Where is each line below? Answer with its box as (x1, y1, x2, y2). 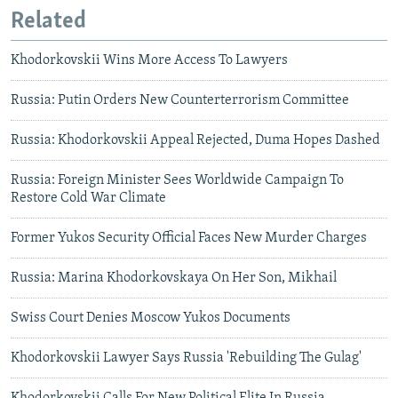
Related (11, 9, 86, 34)
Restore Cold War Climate (11, 191, 166, 206)
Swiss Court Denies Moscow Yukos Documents (11, 311, 291, 326)
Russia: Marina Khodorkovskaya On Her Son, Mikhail (11, 271, 337, 286)
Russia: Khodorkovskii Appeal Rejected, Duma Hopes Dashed (11, 133, 380, 148)
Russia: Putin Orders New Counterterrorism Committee (11, 93, 349, 108)
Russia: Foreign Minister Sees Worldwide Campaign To (11, 173, 344, 188)
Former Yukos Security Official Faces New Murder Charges (11, 231, 367, 246)
